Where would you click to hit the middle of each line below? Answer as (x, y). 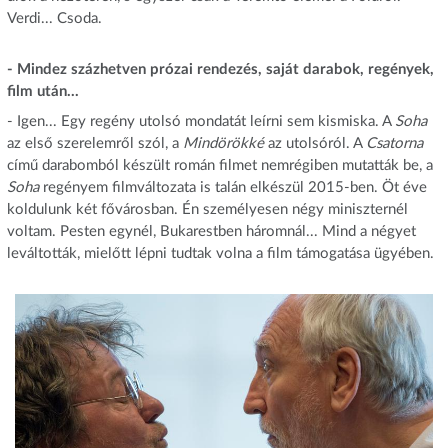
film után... (42, 92)
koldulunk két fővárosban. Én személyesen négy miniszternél (207, 209)
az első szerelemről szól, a (94, 143)
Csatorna (394, 143)
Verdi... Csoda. (54, 18)
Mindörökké (223, 143)
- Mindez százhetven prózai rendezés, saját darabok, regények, (220, 70)
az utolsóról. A (314, 143)
